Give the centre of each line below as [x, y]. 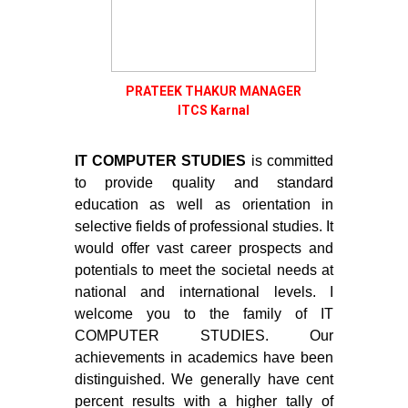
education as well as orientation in [204, 204]
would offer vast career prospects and [204, 248]
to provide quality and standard [204, 182]
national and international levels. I [204, 291]
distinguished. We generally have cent [204, 379]
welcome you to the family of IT [204, 313]
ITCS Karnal [213, 111]
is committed [290, 160]
